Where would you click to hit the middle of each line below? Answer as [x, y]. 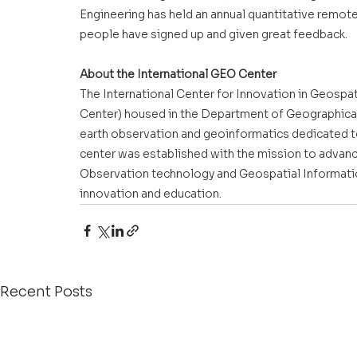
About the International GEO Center [178, 74]
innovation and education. [151, 193]
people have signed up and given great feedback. [214, 34]
